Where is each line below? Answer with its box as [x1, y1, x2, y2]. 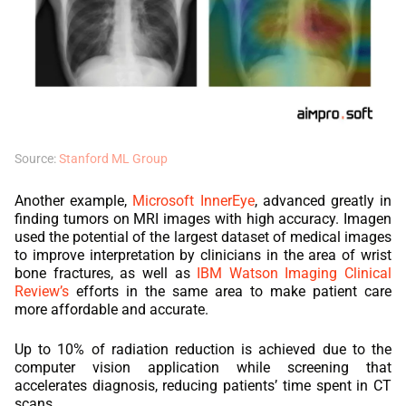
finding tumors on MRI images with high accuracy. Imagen [14, 210, 391, 228]
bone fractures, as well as [14, 265, 198, 283]
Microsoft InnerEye [132, 192, 255, 210]
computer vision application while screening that [14, 359, 391, 377]
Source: [14, 151, 59, 167]
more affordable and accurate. [14, 301, 208, 319]
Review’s [14, 283, 69, 301]
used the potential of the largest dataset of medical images [14, 228, 391, 246]
